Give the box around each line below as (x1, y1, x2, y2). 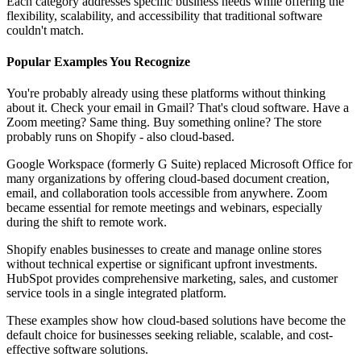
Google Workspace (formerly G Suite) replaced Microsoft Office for (6, 157, 352, 172)
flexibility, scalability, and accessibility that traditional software (6, 8, 322, 23)
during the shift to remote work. (6, 215, 167, 230)
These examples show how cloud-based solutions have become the (6, 313, 346, 328)
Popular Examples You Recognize (6, 54, 190, 68)
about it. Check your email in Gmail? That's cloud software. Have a (6, 101, 349, 115)
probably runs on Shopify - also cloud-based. (6, 130, 234, 144)
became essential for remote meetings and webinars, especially (6, 201, 322, 215)
